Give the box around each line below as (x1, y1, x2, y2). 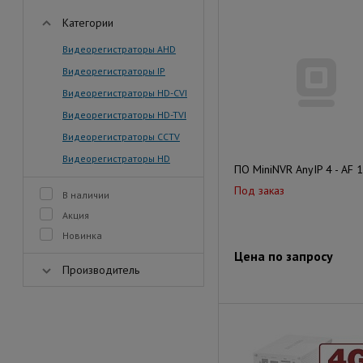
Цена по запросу (234, 248, 333, 264)
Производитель (62, 263, 139, 277)
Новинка (62, 229, 102, 241)
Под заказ (234, 183, 284, 198)
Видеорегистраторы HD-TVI (62, 109, 186, 121)
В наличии (62, 189, 109, 201)
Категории (62, 15, 113, 30)
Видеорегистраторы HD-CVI (62, 87, 187, 99)
